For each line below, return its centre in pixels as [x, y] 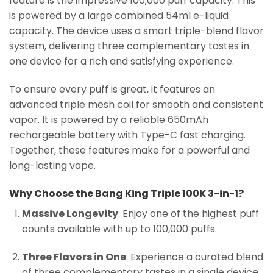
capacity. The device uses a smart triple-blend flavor [136, 31]
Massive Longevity [70, 213]
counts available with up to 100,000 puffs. [119, 229]
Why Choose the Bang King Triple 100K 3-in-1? [126, 193]
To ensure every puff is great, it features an [112, 90]
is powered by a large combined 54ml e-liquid [119, 16]
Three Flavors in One [74, 257]
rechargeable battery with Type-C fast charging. [127, 135]
